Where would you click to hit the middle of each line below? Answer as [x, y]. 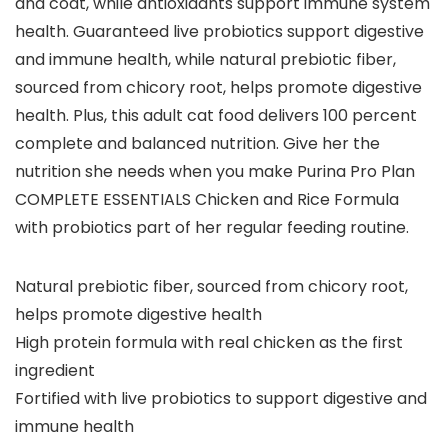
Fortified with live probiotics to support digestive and [221, 399]
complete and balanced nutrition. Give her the [197, 144]
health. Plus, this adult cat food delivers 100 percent [216, 116]
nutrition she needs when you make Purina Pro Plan [215, 172]
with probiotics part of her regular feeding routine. [212, 228]
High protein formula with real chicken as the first [209, 343]
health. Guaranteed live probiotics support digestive [219, 32]
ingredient [55, 371]
